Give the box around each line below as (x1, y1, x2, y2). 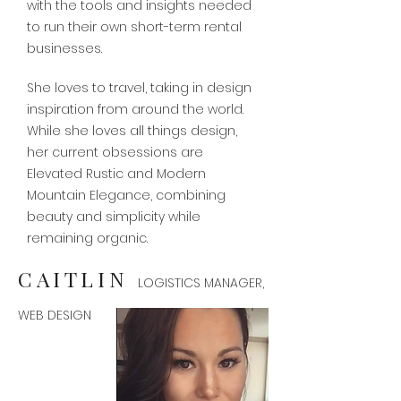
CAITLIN (18, 265, 138, 293)
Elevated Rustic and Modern (27, 165, 206, 183)
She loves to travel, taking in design (27, 79, 252, 97)
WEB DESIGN (18, 306, 91, 324)
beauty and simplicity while (27, 208, 200, 226)
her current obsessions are (27, 143, 203, 161)
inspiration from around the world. (27, 100, 243, 118)
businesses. (27, 39, 102, 57)
